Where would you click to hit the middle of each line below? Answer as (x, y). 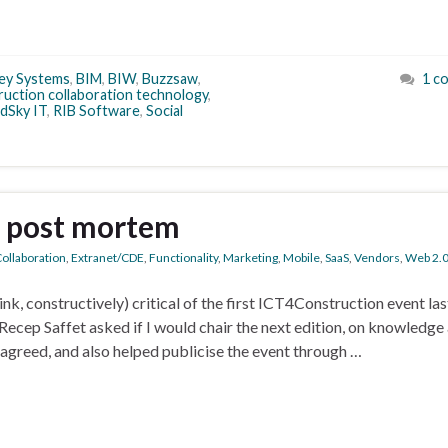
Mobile (301, 257)
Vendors (377, 257)
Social (164, 110)
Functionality (183, 257)
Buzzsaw (170, 78)
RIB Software (96, 110)
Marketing (250, 257)
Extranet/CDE (107, 257)
